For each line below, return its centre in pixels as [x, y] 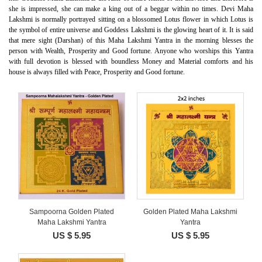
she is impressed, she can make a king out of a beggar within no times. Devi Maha [131, 9]
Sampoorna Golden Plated [72, 211]
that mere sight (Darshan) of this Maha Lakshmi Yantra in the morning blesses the [131, 41]
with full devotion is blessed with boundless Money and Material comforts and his [131, 62]
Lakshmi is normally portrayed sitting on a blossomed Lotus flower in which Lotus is [131, 20]
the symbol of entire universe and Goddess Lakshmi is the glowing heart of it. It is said [131, 30]
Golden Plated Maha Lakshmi [190, 211]
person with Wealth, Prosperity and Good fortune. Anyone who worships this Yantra [131, 51]
